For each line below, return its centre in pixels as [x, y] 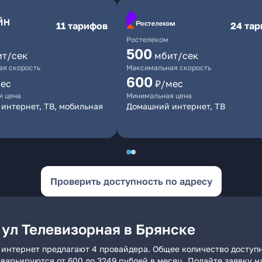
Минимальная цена [159, 96]
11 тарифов [82, 26]
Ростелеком [147, 39]
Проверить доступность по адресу [131, 181]
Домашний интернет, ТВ [176, 106]
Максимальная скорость [169, 68]
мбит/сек [176, 56]
